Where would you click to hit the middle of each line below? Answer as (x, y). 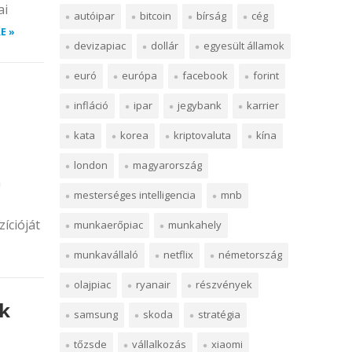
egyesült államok (244, 46)
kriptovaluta (202, 135)
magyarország (167, 165)
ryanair (153, 284)
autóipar (94, 16)
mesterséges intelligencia (135, 195)
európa (139, 75)
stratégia (219, 314)
